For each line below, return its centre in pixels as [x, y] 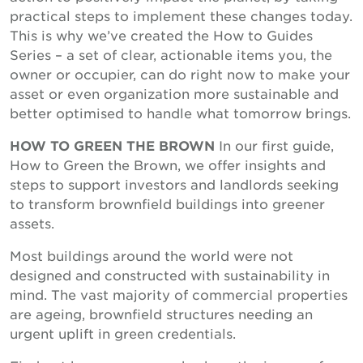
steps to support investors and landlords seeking [174, 184]
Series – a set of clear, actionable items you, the [171, 54]
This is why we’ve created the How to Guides [161, 35]
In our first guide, [274, 145]
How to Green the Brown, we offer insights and [168, 164]
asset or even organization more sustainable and [174, 93]
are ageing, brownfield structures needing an [161, 314]
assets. [32, 223]
